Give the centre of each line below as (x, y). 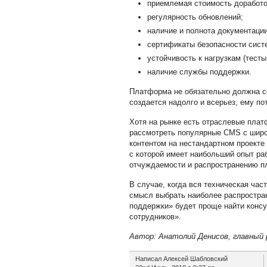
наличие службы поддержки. (199, 72)
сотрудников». (155, 217)
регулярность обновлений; (195, 17)
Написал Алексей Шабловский (181, 259)
